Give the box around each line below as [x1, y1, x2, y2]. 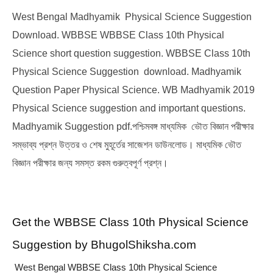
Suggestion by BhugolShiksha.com [12, 238, 196, 251]
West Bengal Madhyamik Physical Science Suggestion [12, 12, 252, 23]
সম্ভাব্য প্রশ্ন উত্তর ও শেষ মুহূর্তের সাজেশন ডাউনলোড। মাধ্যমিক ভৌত [12, 140, 241, 151]
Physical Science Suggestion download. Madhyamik [12, 66, 241, 77]
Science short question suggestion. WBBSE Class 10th [12, 48, 250, 59]
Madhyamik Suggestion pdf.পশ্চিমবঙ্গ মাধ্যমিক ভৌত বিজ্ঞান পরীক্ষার [12, 121, 253, 132]
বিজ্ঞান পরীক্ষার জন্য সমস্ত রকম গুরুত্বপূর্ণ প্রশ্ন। [12, 158, 168, 169]
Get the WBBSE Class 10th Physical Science [12, 215, 249, 229]
